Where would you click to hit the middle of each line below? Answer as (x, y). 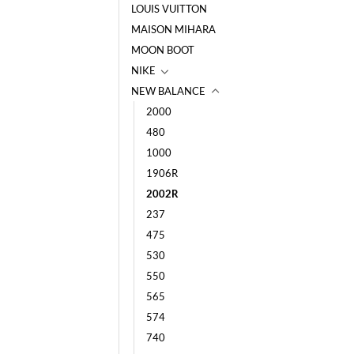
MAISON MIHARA (173, 29)
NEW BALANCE (168, 90)
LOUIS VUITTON (169, 8)
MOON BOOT (163, 49)
